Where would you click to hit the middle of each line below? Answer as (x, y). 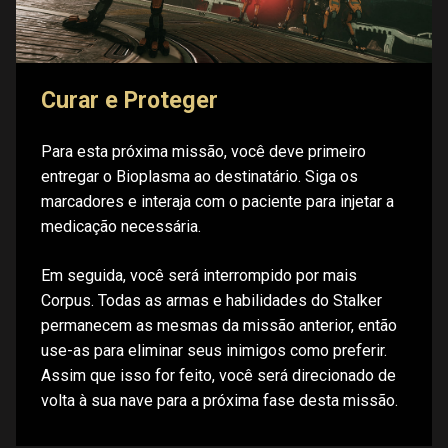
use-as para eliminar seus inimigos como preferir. (214, 351)
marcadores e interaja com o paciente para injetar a (217, 201)
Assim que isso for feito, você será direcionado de (218, 376)
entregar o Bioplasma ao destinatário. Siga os (199, 176)
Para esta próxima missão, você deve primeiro (203, 151)
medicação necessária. (121, 226)
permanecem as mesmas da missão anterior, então (219, 326)
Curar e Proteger (129, 100)
